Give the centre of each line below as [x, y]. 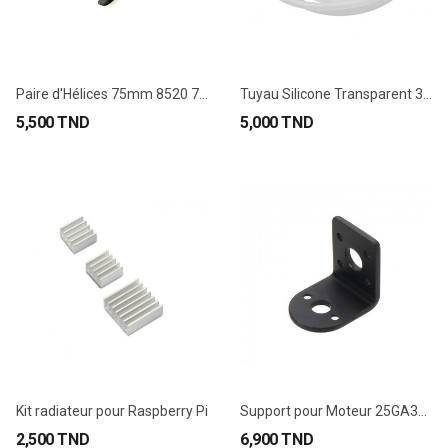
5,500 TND [53, 122]
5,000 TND [277, 122]
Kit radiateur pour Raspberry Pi [112, 411]
